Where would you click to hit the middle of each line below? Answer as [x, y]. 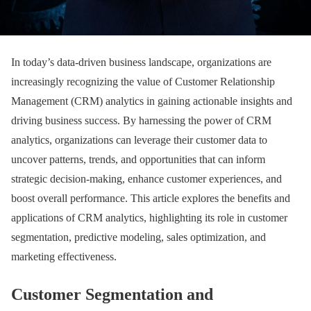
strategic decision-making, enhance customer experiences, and [146, 178]
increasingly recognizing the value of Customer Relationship [143, 81]
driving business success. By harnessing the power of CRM [141, 120]
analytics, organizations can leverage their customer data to [139, 140]
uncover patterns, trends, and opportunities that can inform [138, 159]
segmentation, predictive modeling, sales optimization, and [138, 237]
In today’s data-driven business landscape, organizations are [141, 62]
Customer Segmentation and [112, 295]
